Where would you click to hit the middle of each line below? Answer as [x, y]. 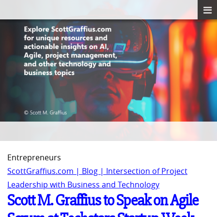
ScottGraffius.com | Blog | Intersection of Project [97, 171]
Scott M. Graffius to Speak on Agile [103, 201]
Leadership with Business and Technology [83, 185]
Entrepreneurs [34, 158]
